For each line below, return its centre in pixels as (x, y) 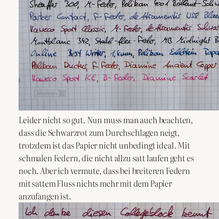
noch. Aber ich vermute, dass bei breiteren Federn (104, 170)
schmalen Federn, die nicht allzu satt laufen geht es (106, 158)
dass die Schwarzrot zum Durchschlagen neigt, (99, 132)
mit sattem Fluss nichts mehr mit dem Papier (95, 183)
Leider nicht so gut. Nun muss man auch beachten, (106, 120)
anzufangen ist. (45, 196)
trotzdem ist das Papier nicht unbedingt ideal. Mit (104, 145)
